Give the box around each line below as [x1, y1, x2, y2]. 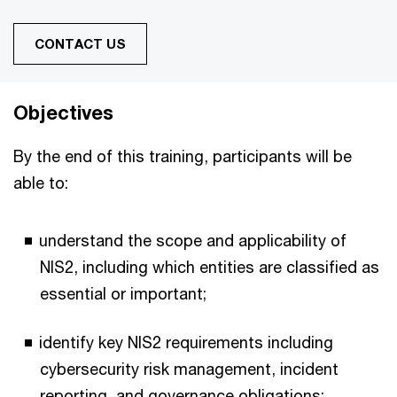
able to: [13, 173, 68, 192]
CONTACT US [35, 35, 126, 51]
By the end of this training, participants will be [13, 146, 352, 166]
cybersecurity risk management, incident [40, 359, 339, 378]
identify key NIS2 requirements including [39, 332, 333, 352]
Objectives [13, 101, 113, 124]
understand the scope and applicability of [39, 230, 346, 250]
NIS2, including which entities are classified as [40, 257, 379, 276]
